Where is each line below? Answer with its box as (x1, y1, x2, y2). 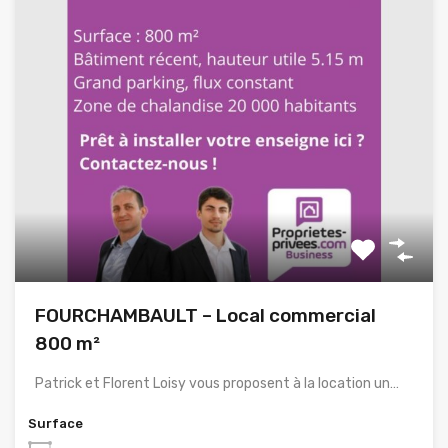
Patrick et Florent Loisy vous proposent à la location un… (35, 374, 399, 392)
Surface (28, 415, 83, 431)
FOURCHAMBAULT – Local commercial (35, 303, 376, 327)
